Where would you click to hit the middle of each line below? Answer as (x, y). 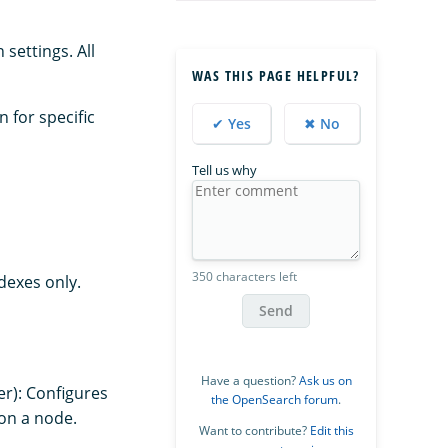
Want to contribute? (254, 430)
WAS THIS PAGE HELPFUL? (276, 75)
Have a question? (249, 380)
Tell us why (224, 169)
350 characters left (244, 276)
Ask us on (325, 380)
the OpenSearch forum (274, 399)
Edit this (331, 430)
